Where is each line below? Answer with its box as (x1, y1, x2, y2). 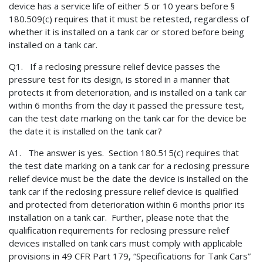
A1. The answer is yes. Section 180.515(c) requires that (9, 147, 239, 159)
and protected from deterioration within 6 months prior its (9, 198, 245, 211)
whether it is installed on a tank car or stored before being (9, 26, 244, 38)
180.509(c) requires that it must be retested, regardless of (9, 13, 249, 25)
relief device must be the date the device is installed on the (9, 173, 248, 185)
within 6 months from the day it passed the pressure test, (9, 99, 244, 112)
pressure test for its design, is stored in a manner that (9, 73, 230, 86)
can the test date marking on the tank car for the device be (9, 112, 247, 124)
